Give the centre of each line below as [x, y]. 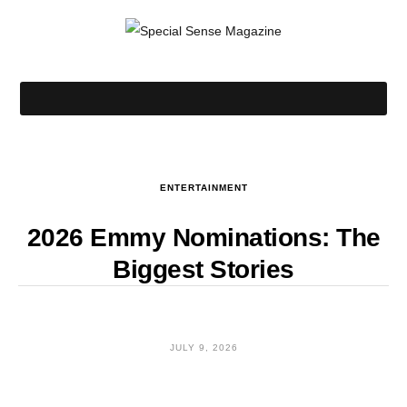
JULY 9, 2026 [203, 347]
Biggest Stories [203, 269]
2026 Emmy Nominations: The [203, 238]
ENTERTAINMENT [203, 188]
